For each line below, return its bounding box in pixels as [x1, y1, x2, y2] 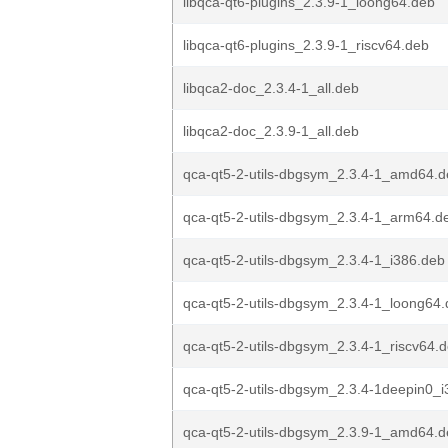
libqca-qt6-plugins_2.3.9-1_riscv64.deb [183, 37, 429, 53]
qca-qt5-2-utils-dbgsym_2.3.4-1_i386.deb [183, 252, 445, 268]
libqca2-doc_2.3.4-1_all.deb [183, 80, 359, 96]
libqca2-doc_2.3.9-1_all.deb [183, 123, 359, 139]
